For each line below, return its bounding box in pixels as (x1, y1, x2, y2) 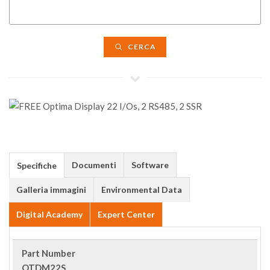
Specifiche (17, 160, 57, 171)
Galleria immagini (16, 184, 86, 195)
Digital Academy (16, 209, 83, 219)
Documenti (72, 160, 116, 170)
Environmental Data (101, 184, 182, 195)
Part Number (22, 248, 75, 259)
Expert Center (98, 209, 155, 219)
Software (131, 160, 169, 170)
